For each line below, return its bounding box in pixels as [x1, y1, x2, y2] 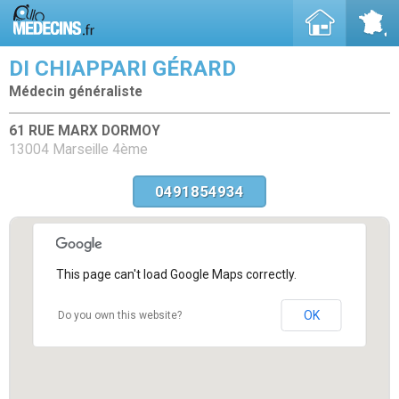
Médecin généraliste [9, 84, 142, 100]
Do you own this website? [57, 308, 182, 322]
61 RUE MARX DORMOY [9, 122, 160, 139]
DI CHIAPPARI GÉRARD [9, 56, 236, 81]
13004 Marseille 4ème [9, 141, 148, 158]
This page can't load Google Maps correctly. [55, 266, 297, 281]
